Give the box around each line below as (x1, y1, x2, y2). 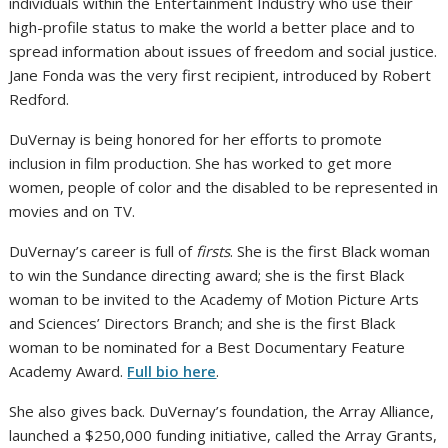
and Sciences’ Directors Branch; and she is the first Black (9, 313, 396, 333)
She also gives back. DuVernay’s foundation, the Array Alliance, (9, 401, 435, 421)
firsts (196, 241, 231, 261)
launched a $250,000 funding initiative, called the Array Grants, (9, 425, 438, 445)
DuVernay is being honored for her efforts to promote (9, 129, 383, 149)
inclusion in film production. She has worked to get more (9, 153, 393, 173)
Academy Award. (9, 361, 128, 381)
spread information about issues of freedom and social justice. (9, 41, 438, 61)
